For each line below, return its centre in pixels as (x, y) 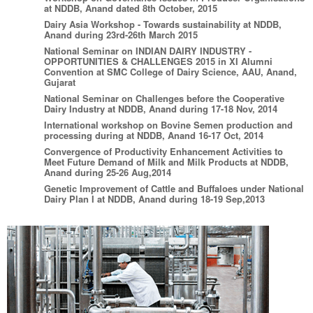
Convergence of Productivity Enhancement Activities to (164, 151)
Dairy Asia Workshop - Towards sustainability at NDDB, (163, 24)
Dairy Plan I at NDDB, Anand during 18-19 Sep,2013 (155, 198)
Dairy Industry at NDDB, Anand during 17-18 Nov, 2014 (161, 108)
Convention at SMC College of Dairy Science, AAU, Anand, (171, 71)
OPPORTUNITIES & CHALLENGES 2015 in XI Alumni (159, 61)
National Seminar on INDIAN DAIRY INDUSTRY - (148, 50)
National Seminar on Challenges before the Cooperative (165, 98)
